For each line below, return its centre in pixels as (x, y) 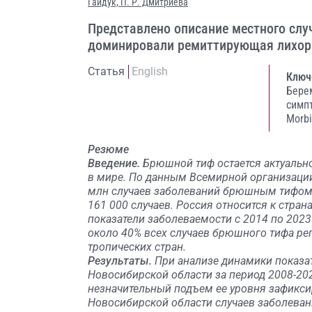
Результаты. (120, 261)
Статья (106, 71)
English (150, 71)
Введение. (115, 163)
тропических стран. (137, 247)
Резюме (108, 149)
